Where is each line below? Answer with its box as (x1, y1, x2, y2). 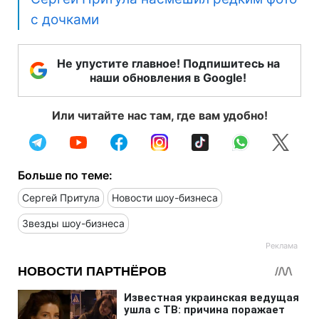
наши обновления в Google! (90, 70, 246, 85)
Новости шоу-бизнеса (112, 192, 218, 204)
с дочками (31, 11, 99, 28)
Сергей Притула (22, 192, 100, 204)
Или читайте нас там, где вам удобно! (51, 108, 268, 123)
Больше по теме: (18, 168, 113, 183)
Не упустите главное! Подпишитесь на (56, 56, 280, 71)
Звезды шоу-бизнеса (22, 217, 125, 230)
